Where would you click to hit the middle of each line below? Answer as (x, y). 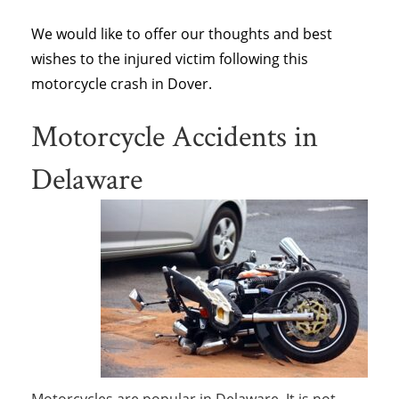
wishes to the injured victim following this (170, 59)
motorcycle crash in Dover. (122, 84)
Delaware (89, 178)
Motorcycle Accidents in (175, 135)
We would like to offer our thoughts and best (182, 34)
